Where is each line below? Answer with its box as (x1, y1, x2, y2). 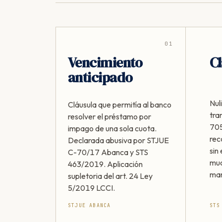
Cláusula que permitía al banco (68, 100, 171, 110)
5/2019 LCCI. (68, 183, 115, 193)
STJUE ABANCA (68, 202, 111, 209)
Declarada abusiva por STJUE (68, 135, 169, 145)
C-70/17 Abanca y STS (68, 147, 148, 157)
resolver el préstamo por (68, 111, 151, 121)
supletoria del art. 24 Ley (68, 171, 153, 181)
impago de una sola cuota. (68, 123, 157, 133)
